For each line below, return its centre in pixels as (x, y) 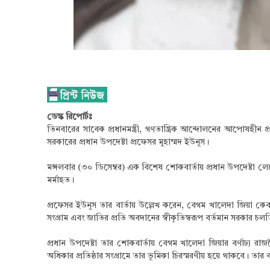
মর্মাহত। (61, 181)
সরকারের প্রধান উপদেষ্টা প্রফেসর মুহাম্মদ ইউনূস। (128, 143)
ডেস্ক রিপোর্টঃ (69, 117)
